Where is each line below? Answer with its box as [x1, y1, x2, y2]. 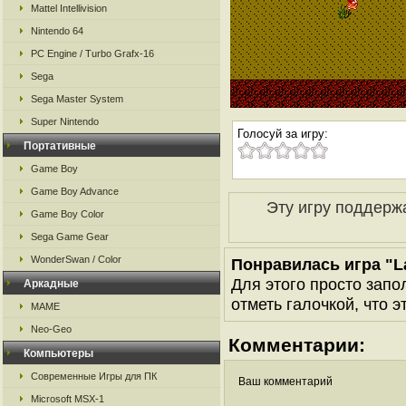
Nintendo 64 [31, 25, 83, 36]
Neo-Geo [31, 324, 72, 334]
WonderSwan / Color [31, 254, 121, 265]
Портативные [24, 140, 96, 152]
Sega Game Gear [31, 231, 109, 242]
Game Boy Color [31, 208, 104, 219]
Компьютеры [24, 347, 93, 360]
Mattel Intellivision [31, 3, 107, 14]
